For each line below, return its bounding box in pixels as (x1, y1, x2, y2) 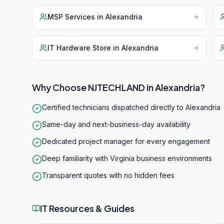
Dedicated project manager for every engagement (42, 137, 210, 145)
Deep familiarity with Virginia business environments (42, 154, 212, 162)
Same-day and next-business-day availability (42, 120, 190, 128)
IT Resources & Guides (40, 202, 134, 214)
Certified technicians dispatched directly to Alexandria (42, 103, 220, 111)
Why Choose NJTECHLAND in (32, 81, 155, 93)
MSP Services (47, 12, 95, 21)
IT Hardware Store (47, 43, 111, 52)
